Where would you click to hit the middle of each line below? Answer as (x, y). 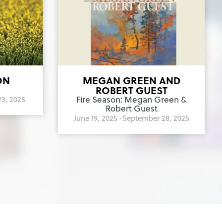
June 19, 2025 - (98, 118)
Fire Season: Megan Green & (131, 99)
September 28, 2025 (156, 118)
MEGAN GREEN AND (131, 80)
